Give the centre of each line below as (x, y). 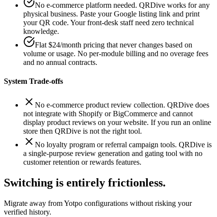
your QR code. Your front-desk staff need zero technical (108, 22)
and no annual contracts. (60, 62)
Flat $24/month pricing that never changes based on (114, 45)
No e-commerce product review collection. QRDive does (122, 105)
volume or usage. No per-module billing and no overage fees (116, 53)
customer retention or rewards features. (82, 162)
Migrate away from (34, 203)
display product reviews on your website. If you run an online (117, 123)
